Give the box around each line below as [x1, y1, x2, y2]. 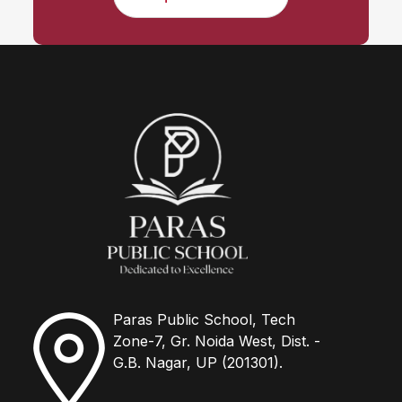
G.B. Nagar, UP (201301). [113, 354, 284, 371]
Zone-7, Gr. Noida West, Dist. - [113, 332, 321, 350]
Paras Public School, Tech [113, 310, 296, 328]
